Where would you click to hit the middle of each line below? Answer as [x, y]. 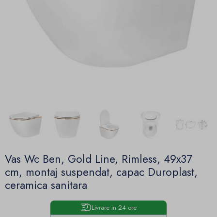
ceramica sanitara [46, 185]
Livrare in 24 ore [114, 207]
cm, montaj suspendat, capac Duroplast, [101, 172]
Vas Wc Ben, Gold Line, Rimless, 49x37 [99, 159]
